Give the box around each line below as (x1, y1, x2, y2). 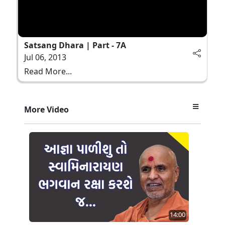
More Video (24, 103, 69, 115)
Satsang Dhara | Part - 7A (24, 39, 126, 51)
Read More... (24, 65, 72, 77)
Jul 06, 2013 (24, 51, 66, 63)
